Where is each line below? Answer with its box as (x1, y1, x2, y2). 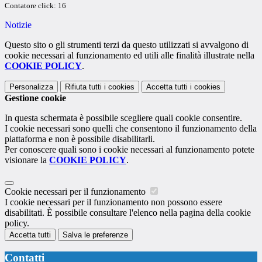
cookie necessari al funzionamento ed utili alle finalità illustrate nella (5, 50, 254, 60)
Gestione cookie (5, 92, 66, 103)
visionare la (5, 154, 49, 165)
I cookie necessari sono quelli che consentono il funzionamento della (5, 123, 257, 133)
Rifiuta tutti (65, 82, 102, 91)
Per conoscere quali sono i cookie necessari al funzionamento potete (5, 144, 254, 154)
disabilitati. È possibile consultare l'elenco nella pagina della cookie (5, 207, 251, 218)
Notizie (5, 19, 32, 30)
